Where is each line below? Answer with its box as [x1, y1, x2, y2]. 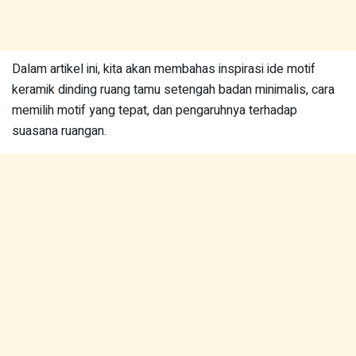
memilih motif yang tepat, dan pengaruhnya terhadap [12, 101, 297, 120]
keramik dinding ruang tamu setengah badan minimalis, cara [12, 80, 335, 99]
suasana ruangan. [12, 122, 106, 141]
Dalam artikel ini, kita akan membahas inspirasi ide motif [12, 60, 315, 79]
